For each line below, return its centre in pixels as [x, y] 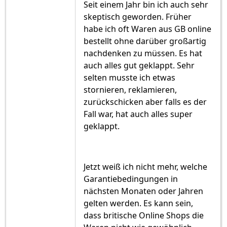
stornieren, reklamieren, [130, 90]
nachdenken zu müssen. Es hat [143, 53]
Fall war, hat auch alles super [138, 114]
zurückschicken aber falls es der [145, 102]
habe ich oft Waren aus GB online [147, 29]
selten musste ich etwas [129, 78]
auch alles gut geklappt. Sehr [139, 66]
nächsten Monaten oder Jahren [143, 191]
